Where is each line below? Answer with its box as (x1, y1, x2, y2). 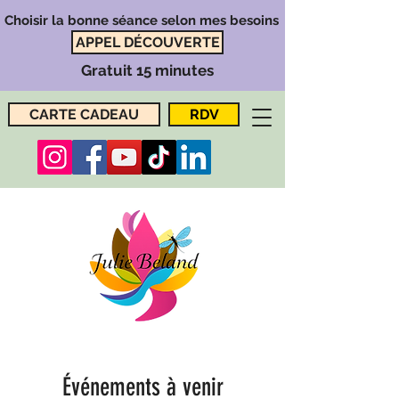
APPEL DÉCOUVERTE (75, 34, 220, 51)
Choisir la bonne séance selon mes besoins (4, 12, 279, 28)
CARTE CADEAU (29, 106, 139, 123)
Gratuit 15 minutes (80, 61, 214, 79)
